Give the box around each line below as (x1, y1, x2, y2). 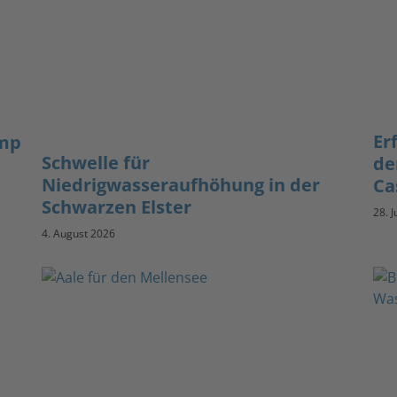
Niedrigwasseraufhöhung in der (42, 173, 321, 198)
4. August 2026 (42, 226, 116, 241)
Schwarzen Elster (42, 195, 192, 220)
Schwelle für (42, 151, 151, 175)
